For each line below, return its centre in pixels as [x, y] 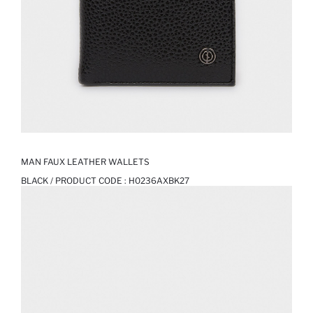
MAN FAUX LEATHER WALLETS [85, 162]
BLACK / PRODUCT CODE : [75, 181]
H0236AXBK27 [159, 181]
